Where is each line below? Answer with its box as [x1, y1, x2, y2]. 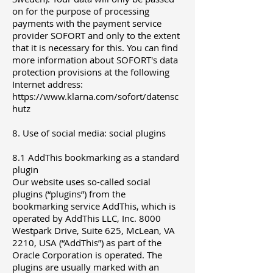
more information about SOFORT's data [12, 54, 178, 66]
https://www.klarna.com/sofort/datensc [12, 90, 179, 103]
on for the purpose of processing [12, 5, 149, 18]
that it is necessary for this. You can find [12, 41, 178, 54]
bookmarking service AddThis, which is [12, 200, 175, 213]
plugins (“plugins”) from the [12, 188, 126, 200]
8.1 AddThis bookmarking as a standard [12, 151, 179, 164]
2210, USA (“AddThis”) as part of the [12, 236, 161, 249]
